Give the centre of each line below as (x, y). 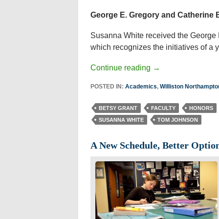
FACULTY (163, 108)
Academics (141, 87)
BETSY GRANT (118, 108)
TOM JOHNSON (177, 120)
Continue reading (121, 68)
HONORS (201, 108)
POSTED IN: (108, 87)
